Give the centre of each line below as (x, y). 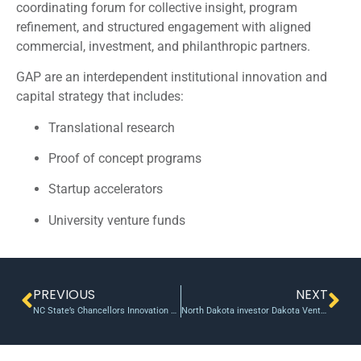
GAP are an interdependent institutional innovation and (172, 77)
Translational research (112, 127)
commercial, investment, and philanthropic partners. (163, 46)
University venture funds (117, 220)
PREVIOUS (64, 295)
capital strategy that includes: (100, 97)
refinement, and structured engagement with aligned (164, 27)
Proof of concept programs (125, 159)
